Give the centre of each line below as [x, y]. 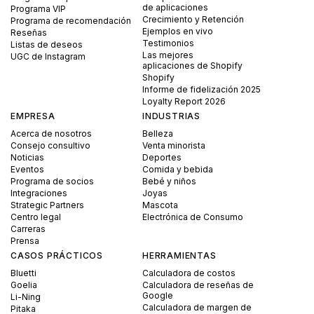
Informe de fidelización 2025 [202, 89]
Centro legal [36, 217]
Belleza [158, 133]
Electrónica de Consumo [193, 217]
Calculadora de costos [189, 273]
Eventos [27, 169]
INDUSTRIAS [172, 116]
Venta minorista [174, 145]
